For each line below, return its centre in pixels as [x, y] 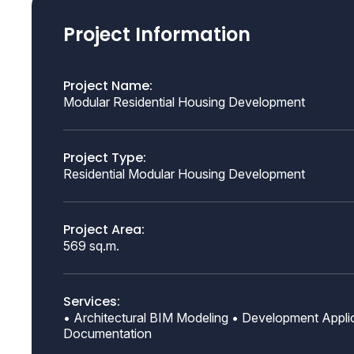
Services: [92, 301]
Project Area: [104, 230]
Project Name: [108, 86]
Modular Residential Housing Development [184, 102]
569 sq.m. [91, 246]
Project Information [157, 34]
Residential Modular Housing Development [184, 174]
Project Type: [105, 158]
